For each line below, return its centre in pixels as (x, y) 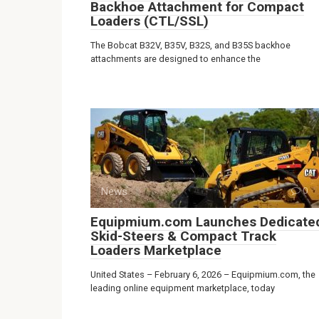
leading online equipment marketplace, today (183, 288)
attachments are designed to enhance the (176, 58)
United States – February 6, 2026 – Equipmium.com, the (203, 274)
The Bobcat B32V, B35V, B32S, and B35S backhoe (190, 45)
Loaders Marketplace (156, 250)
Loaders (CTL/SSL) (150, 21)
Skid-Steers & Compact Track (183, 236)
